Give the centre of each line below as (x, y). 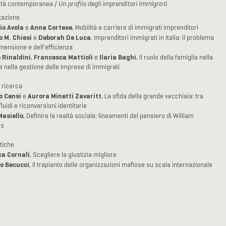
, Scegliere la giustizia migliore (73, 155)
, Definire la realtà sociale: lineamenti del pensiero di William (108, 116)
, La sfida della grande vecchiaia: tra (152, 96)
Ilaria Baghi (118, 57)
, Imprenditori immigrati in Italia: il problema (152, 38)
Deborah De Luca (64, 37)
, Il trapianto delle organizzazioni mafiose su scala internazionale (121, 165)
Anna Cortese (51, 27)
